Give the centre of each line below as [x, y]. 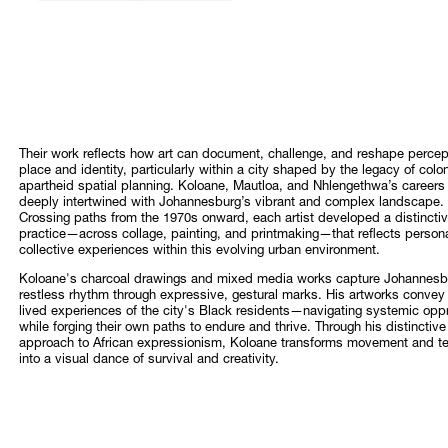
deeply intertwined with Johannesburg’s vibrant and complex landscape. [231, 204]
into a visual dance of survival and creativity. [148, 361]
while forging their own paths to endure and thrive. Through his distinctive [232, 329]
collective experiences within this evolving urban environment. [199, 252]
